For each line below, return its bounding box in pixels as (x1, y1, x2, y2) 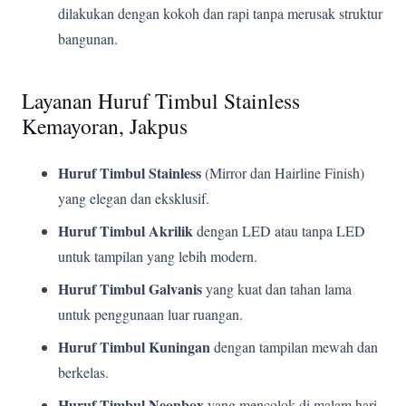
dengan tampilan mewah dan (210, 336, 378, 356)
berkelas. (58, 362, 109, 382)
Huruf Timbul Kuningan (58, 335, 210, 357)
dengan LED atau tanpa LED (193, 220, 365, 240)
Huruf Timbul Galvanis (58, 277, 202, 299)
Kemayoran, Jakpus (22, 111, 188, 140)
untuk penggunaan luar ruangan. (58, 304, 243, 324)
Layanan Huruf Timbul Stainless (22, 85, 300, 115)
